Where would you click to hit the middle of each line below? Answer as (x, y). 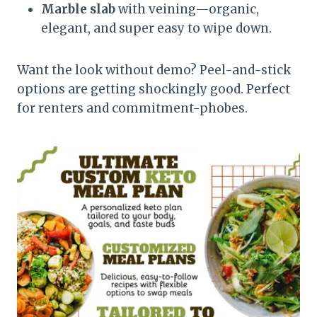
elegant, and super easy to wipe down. (156, 28)
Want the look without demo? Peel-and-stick (154, 70)
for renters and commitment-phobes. (132, 108)
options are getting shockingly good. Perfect (154, 89)
